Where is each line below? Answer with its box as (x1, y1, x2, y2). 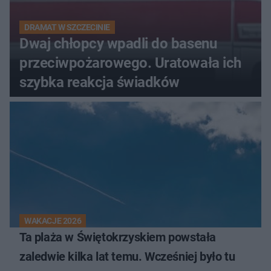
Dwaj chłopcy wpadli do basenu (19, 34, 217, 52)
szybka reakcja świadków (19, 73, 180, 91)
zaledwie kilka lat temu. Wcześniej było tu (19, 249, 235, 264)
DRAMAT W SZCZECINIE (24, 22, 110, 32)
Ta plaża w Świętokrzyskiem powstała (19, 229, 216, 244)
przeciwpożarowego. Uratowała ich (19, 54, 241, 71)
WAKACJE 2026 (24, 215, 82, 226)
